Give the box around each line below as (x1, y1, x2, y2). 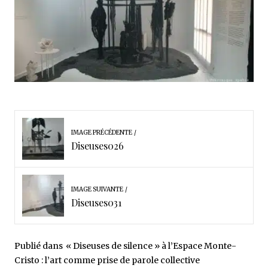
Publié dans (14, 240, 63, 252)
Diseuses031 (71, 196, 121, 209)
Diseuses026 (71, 139, 124, 153)
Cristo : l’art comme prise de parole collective (14, 255, 200, 266)
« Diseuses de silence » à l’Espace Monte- (65, 240, 236, 252)
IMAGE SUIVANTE (71, 185, 123, 194)
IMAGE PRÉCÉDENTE (71, 129, 132, 137)
